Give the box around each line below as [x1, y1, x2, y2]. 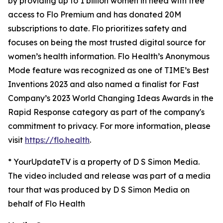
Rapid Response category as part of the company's [8, 107, 205, 117]
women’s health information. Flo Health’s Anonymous [8, 51, 210, 61]
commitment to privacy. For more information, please [8, 121, 211, 131]
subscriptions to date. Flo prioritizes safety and [8, 23, 187, 33]
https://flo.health [25, 135, 90, 145]
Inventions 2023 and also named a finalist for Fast [8, 79, 199, 89]
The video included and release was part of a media [8, 171, 211, 181]
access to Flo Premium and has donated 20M [8, 9, 181, 19]
